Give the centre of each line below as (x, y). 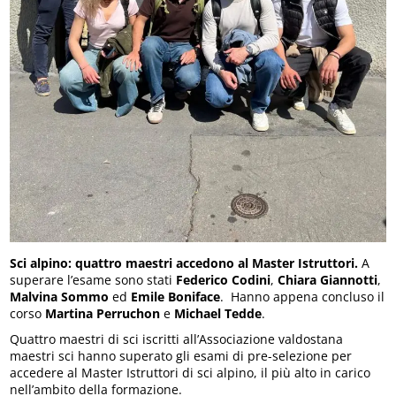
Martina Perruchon (103, 313)
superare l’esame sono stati (93, 279)
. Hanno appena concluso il (303, 296)
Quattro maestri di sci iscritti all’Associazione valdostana (177, 339)
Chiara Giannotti (328, 279)
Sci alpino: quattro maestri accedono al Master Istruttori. (184, 263)
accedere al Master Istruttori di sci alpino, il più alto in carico (190, 372)
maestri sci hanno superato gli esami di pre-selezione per (181, 355)
